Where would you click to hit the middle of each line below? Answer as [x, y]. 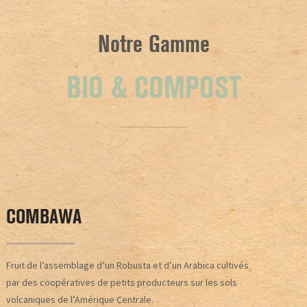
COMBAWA [44, 216]
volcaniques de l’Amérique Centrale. [79, 299]
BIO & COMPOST [153, 88]
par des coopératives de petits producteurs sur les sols [121, 282]
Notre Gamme [153, 44]
